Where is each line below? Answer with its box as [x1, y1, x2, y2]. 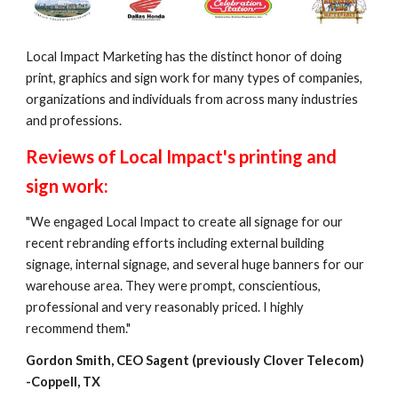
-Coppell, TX [26, 373, 101, 389]
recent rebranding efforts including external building [26, 235, 325, 251]
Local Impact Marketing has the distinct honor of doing [26, 48, 343, 64]
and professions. [26, 112, 125, 128]
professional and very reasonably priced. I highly [26, 298, 305, 314]
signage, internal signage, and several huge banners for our [26, 256, 365, 272]
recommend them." [26, 320, 131, 336]
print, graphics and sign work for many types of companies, [26, 69, 363, 85]
